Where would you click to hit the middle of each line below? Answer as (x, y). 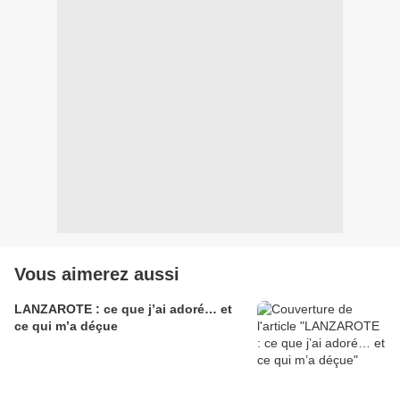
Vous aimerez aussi (97, 275)
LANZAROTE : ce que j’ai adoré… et (123, 309)
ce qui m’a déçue (66, 326)
